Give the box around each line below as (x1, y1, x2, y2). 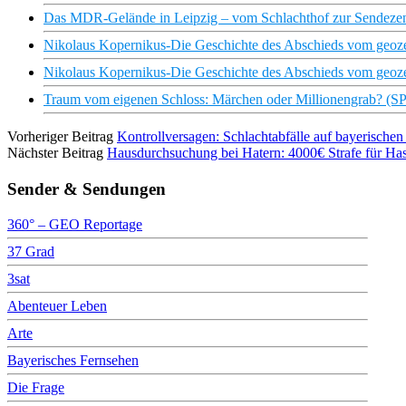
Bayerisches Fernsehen (7, 352, 139, 368)
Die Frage (7, 379, 64, 395)
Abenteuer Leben (7, 297, 107, 314)
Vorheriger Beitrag (7, 129, 113, 145)
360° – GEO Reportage (7, 216, 142, 232)
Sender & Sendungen (7, 179, 166, 198)
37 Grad (7, 243, 54, 259)
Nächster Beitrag (7, 145, 103, 161)
